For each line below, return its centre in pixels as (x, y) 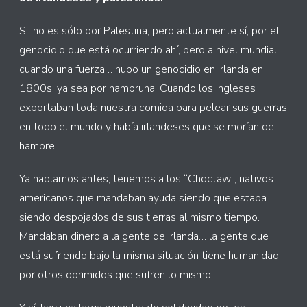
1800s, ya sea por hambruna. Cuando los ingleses (137, 89)
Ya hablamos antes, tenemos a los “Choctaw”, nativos (146, 179)
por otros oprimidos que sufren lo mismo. (116, 275)
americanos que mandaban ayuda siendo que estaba (143, 198)
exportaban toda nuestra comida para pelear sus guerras (153, 108)
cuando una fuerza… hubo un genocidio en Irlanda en (141, 70)
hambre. (38, 146)
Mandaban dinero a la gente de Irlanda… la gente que (144, 237)
